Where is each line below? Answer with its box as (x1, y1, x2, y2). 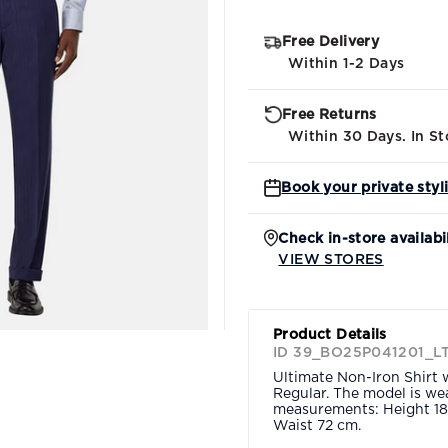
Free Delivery (282, 34, 380, 49)
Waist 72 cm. (273, 418, 361, 433)
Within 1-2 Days (288, 56, 405, 71)
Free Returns (282, 107, 377, 122)
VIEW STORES (278, 252, 384, 267)
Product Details (273, 327, 387, 342)
